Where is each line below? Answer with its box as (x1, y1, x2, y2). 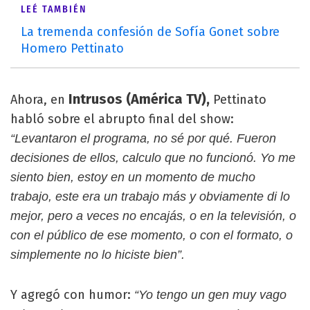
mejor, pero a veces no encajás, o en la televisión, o (10, 208, 296, 223)
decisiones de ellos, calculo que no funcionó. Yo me (10, 150, 295, 165)
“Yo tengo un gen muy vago (134, 287, 286, 302)
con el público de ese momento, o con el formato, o (10, 228, 293, 242)
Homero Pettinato (21, 40, 124, 56)
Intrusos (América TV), (65, 90, 213, 107)
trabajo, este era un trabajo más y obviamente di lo (10, 189, 290, 203)
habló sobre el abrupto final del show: (10, 111, 234, 127)
